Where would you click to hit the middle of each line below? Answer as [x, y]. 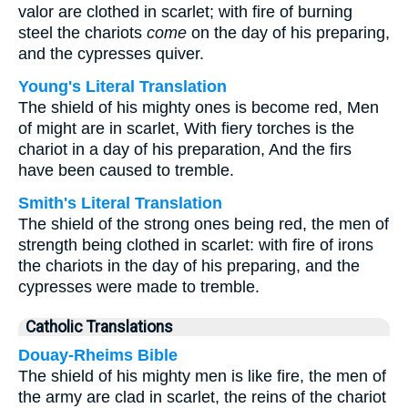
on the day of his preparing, [288, 33]
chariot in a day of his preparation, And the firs [185, 149]
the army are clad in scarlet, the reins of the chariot [202, 397]
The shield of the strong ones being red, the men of [204, 224]
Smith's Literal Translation [120, 203]
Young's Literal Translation [122, 87]
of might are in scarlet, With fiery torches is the [186, 128]
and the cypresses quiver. [111, 54]
